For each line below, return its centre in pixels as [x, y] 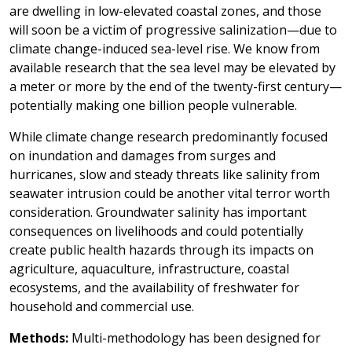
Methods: [39, 338]
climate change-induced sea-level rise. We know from [165, 49]
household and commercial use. [102, 306]
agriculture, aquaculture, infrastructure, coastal [149, 269]
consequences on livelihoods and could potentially [156, 231]
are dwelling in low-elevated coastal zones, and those [165, 11]
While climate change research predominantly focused [169, 137]
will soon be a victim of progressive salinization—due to [173, 30]
